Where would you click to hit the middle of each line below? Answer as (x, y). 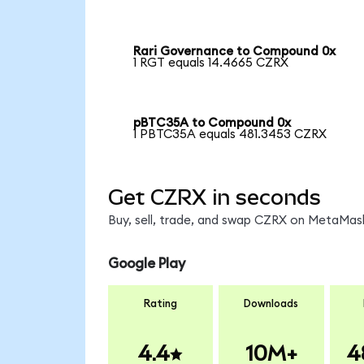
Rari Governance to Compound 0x (235, 52)
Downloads (271, 303)
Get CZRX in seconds (214, 197)
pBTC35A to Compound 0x (212, 123)
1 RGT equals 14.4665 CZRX (211, 63)
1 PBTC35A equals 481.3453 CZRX (230, 135)
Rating (160, 303)
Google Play (146, 264)
